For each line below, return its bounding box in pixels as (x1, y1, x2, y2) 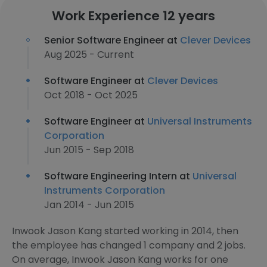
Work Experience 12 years (52, 7, 215, 25)
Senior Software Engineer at (44, 33, 180, 47)
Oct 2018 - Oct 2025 (44, 88, 138, 102)
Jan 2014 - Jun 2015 (44, 198, 134, 212)
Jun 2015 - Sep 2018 (44, 143, 134, 157)
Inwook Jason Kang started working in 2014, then (12, 224, 238, 238)
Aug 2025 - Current (44, 48, 134, 61)
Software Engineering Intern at (44, 169, 193, 183)
